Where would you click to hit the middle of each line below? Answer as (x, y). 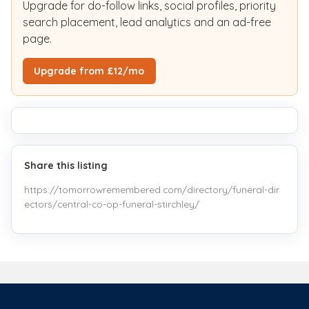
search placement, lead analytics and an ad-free (147, 22)
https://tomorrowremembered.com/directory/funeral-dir (152, 190)
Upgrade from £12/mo (89, 71)
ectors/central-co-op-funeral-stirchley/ (112, 204)
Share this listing (66, 165)
